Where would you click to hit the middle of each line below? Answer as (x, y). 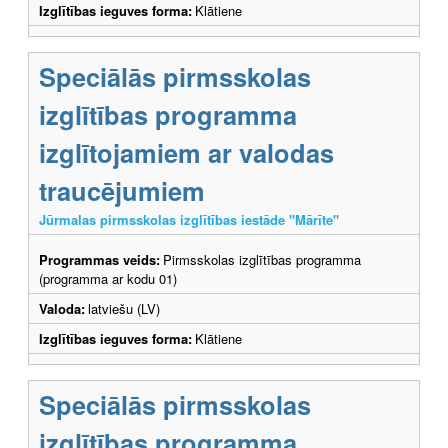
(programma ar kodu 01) (108, 278)
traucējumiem (122, 190)
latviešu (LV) (124, 308)
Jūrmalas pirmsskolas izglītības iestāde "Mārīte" (189, 219)
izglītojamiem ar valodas (186, 152)
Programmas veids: (99, 259)
